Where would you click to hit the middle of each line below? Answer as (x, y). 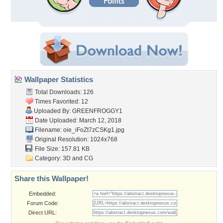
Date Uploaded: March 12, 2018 (77, 120)
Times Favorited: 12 (61, 102)
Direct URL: (43, 213)
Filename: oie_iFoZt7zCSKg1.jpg (79, 130)
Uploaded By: (52, 111)
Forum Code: (43, 203)
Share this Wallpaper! (52, 178)
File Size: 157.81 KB (61, 149)
